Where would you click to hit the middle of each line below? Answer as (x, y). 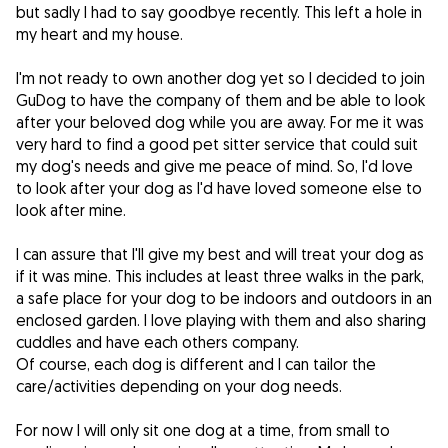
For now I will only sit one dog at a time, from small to (203, 430)
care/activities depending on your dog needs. (179, 386)
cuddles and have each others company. (157, 342)
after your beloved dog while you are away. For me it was (220, 122)
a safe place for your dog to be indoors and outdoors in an (224, 298)
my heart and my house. (99, 34)
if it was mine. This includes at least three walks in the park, (220, 276)
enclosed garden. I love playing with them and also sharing (221, 320)
